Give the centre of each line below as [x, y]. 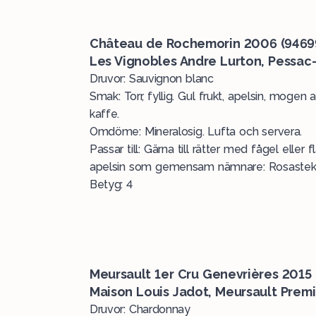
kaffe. [105, 114]
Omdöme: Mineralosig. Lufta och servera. [196, 132]
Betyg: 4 [111, 184]
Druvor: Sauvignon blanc [152, 79]
